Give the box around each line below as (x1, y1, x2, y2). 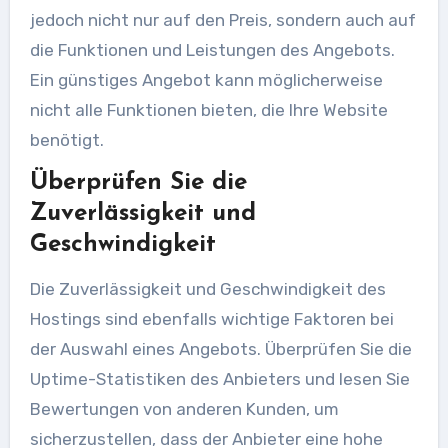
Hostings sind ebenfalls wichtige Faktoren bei (29, 308, 394, 329)
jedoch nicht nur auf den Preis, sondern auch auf (29, 9, 416, 30)
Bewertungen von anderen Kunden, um (29, 398, 339, 419)
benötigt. (29, 129, 104, 150)
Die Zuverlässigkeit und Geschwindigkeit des (29, 278, 386, 299)
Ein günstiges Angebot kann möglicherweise (29, 69, 383, 90)
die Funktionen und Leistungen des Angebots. (29, 39, 395, 60)
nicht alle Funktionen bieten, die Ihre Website (29, 99, 388, 120)
